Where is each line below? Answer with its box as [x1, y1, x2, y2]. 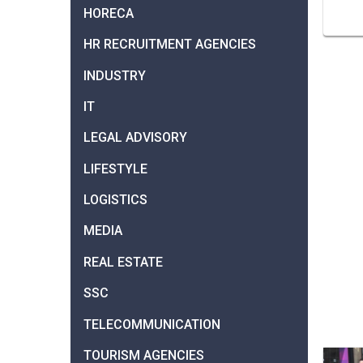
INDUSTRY [83, 67, 146, 83]
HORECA [83, 5, 134, 21]
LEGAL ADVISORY [83, 130, 187, 146]
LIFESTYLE [83, 160, 147, 177]
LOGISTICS [83, 192, 147, 208]
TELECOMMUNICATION [83, 316, 220, 332]
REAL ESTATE [83, 254, 163, 270]
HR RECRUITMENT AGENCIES [83, 36, 256, 53]
